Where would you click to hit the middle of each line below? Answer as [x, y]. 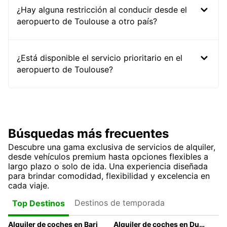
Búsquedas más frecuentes [88, 134]
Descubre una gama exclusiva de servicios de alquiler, [112, 147]
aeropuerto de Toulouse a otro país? [87, 22]
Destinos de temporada [120, 202]
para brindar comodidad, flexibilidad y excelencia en [109, 176]
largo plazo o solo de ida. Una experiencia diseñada [108, 166]
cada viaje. [29, 186]
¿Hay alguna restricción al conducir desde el [102, 10]
